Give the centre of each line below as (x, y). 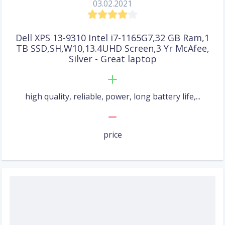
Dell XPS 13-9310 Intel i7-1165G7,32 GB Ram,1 (113, 38)
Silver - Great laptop (113, 59)
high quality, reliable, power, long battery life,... (113, 97)
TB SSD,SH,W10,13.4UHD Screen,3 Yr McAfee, (113, 48)
